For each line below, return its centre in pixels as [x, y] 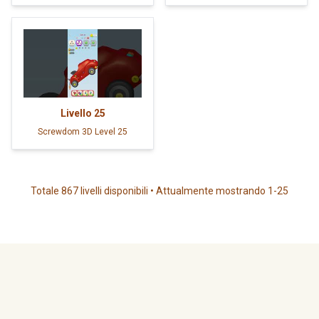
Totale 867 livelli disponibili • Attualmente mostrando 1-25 [159, 190]
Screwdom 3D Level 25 [83, 131]
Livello [76, 113]
